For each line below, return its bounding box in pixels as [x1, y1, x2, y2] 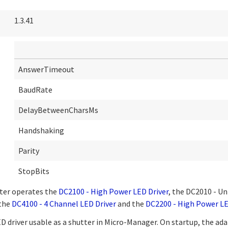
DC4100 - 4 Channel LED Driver [12, 198, 116, 209]
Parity [18, 146, 39, 156]
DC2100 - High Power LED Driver [59, 186, 168, 197]
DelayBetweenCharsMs [18, 105, 98, 116]
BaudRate [18, 84, 52, 95]
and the [116, 198, 146, 209]
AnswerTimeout [18, 64, 74, 75]
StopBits [18, 166, 49, 177]
